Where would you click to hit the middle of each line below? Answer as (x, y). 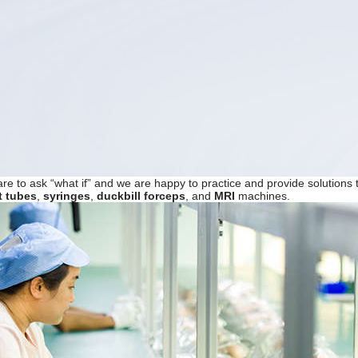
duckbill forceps (141, 196)
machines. (263, 196)
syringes (67, 196)
